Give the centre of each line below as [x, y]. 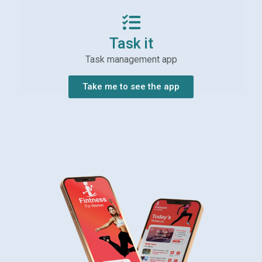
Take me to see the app [131, 87]
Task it [131, 44]
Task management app [131, 60]
